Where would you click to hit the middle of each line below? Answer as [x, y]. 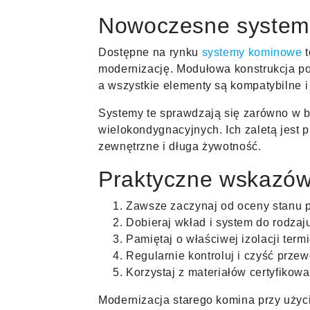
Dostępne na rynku [150, 52]
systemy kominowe [252, 52]
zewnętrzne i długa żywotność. [180, 146]
